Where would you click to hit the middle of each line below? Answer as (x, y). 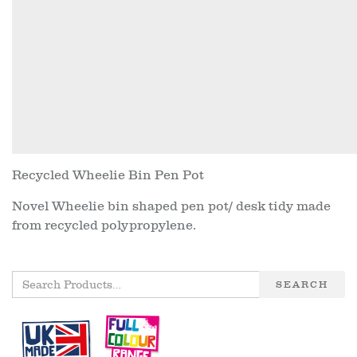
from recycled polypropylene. (104, 226)
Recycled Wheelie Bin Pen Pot (108, 175)
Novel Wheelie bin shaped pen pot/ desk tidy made (171, 206)
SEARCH (302, 284)
